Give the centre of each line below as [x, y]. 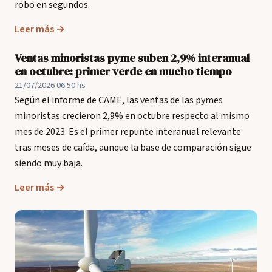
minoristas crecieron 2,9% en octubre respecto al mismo [132, 116]
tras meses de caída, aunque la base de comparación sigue [133, 148]
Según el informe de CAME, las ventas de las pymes [119, 100]
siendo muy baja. [49, 163]
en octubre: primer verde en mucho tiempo [123, 71]
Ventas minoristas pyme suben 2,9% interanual [132, 58]
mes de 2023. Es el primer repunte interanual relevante [128, 132]
